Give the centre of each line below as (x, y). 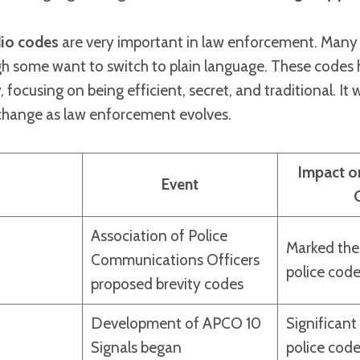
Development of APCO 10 (176, 323)
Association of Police (159, 235)
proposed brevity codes (167, 284)
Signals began (136, 347)
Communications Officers (175, 260)
